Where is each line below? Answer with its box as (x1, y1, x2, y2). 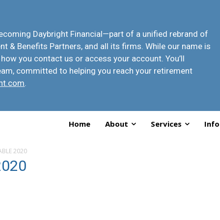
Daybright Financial (33, 29, 103, 39)
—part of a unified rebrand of (103, 29, 209, 39)
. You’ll (162, 54, 185, 63)
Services (151, 118, 182, 129)
